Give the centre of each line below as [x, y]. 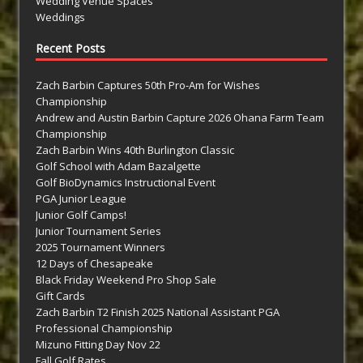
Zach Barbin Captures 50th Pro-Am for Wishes [148, 85]
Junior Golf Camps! [81, 215]
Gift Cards [60, 296]
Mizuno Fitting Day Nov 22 [98, 345]
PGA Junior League [81, 199]
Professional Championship [104, 329]
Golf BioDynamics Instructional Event [126, 183]
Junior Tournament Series [98, 231]
